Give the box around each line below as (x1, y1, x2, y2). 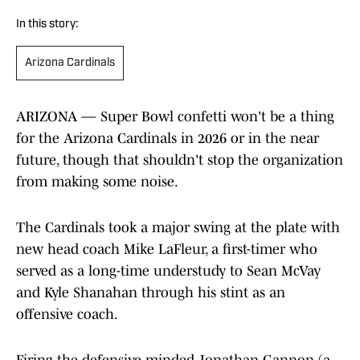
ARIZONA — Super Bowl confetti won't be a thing (16, 108, 334, 125)
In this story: (16, 18, 78, 31)
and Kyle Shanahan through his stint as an (16, 284, 285, 301)
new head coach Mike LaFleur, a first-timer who (16, 241, 317, 258)
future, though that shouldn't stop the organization (16, 152, 343, 169)
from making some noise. (16, 174, 178, 190)
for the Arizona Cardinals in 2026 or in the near (16, 130, 319, 147)
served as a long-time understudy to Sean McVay (16, 263, 321, 280)
